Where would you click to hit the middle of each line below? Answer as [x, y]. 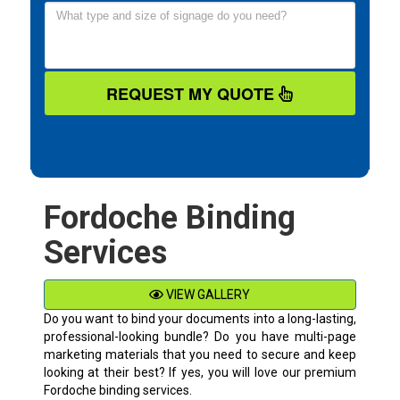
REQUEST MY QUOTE [193, 94]
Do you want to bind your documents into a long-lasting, [200, 319]
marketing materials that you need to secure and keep [200, 355]
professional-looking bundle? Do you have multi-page [200, 337]
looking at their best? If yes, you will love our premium [200, 373]
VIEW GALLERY [207, 295]
